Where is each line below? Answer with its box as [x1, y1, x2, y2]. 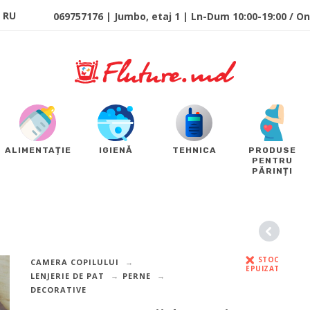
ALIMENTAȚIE [4, 145, 71, 156]
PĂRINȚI [252, 166, 293, 176]
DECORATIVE [30, 284, 86, 295]
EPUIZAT [246, 264, 280, 274]
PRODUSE [248, 145, 296, 156]
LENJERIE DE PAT [30, 271, 104, 282]
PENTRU [252, 156, 293, 166]
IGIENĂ [99, 145, 133, 156]
